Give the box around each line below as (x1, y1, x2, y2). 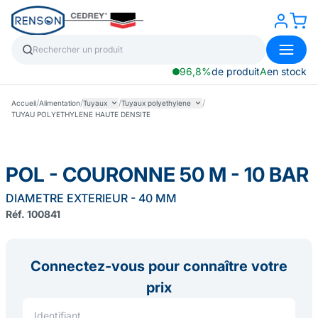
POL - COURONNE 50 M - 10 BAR (6, 163, 309, 187)
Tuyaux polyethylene (121, 98, 191, 107)
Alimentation (39, 98, 80, 107)
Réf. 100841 (6, 208, 60, 220)
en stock (267, 65, 307, 77)
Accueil (11, 98, 36, 107)
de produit (212, 65, 260, 77)
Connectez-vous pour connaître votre (31, 258, 287, 275)
